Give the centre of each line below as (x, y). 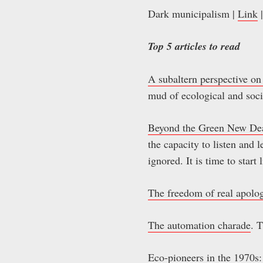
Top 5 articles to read (194, 46)
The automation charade (199, 225)
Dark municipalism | (193, 13)
